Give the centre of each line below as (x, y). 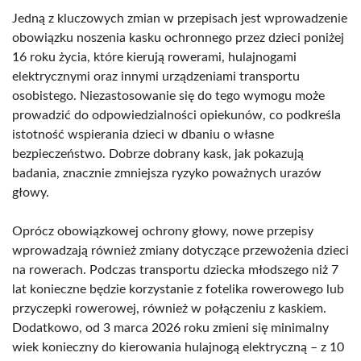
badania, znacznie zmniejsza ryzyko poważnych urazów (167, 173)
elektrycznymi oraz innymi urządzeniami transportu (156, 77)
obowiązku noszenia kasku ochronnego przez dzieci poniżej (178, 38)
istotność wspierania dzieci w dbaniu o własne (143, 135)
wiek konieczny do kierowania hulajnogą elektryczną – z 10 (178, 347)
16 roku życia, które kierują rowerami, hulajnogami (154, 57)
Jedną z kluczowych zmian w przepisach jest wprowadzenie (180, 19)
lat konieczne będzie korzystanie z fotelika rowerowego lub (178, 289)
